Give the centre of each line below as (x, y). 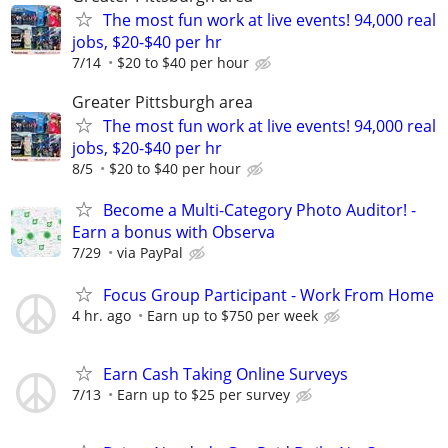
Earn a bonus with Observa (173, 232)
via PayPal (150, 253)
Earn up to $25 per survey (203, 394)
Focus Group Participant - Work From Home (268, 294)
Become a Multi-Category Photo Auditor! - (259, 210)
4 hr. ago (101, 315)
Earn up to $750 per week (232, 315)
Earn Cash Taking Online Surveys (225, 373)
